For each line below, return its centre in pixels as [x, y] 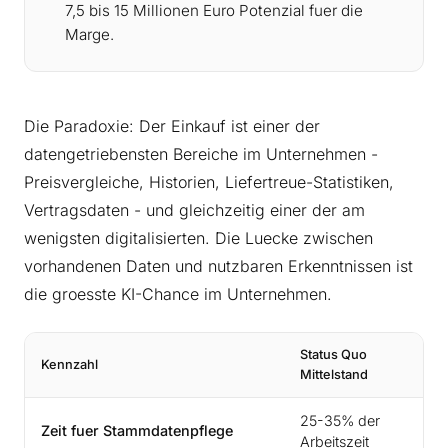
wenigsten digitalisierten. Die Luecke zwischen [198, 238]
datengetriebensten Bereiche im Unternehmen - [201, 154]
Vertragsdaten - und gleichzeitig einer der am [194, 210]
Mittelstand [334, 375]
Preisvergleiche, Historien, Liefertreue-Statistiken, [209, 182]
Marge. [89, 35]
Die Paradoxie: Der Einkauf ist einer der [172, 126]
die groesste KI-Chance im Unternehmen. [178, 294]
